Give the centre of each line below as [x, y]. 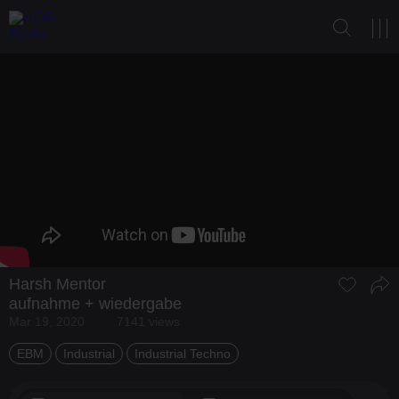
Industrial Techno [183, 353]
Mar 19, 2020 [47, 321]
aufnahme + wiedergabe [95, 303]
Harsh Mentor [57, 284]
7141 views [148, 321]
